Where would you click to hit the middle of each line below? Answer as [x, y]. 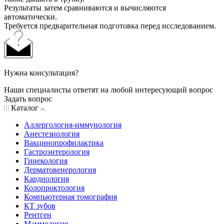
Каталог [25, 108]
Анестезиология [52, 134]
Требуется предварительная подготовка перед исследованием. [110, 26]
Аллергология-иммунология [73, 125]
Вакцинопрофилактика [64, 143]
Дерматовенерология [60, 170]
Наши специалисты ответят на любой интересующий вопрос [108, 90]
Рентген [38, 215]
